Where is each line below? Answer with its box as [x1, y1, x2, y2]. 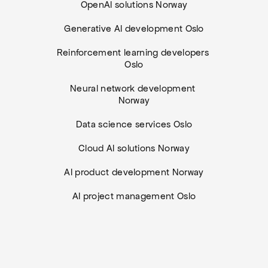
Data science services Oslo [75, 118, 193, 130]
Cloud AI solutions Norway [78, 142, 190, 154]
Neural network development [70, 83, 196, 94]
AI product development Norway [64, 166, 204, 178]
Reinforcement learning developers [56, 47, 209, 58]
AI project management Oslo [72, 190, 196, 202]
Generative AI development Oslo [64, 23, 204, 34]
